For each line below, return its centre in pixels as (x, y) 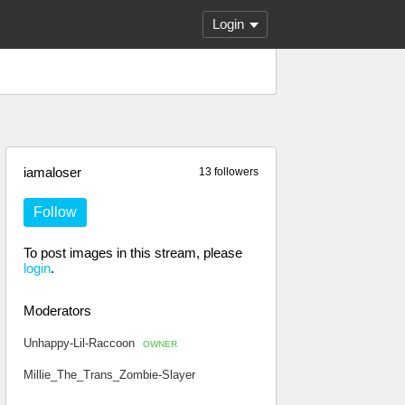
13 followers (229, 172)
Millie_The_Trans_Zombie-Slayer (109, 375)
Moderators (57, 311)
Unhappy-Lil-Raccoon (81, 343)
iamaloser (52, 172)
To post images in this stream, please (133, 253)
